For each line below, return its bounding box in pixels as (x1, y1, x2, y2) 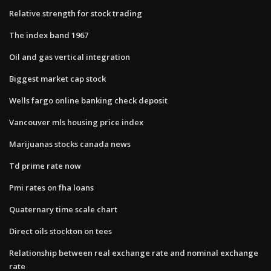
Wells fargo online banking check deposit (9, 94, 168, 106)
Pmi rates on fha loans (9, 181, 94, 193)
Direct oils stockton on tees (9, 225, 112, 237)
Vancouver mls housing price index (9, 116, 143, 128)
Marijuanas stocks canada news (9, 138, 131, 149)
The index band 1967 (9, 29, 88, 41)
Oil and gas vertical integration (9, 51, 130, 62)
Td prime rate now (9, 160, 81, 171)
